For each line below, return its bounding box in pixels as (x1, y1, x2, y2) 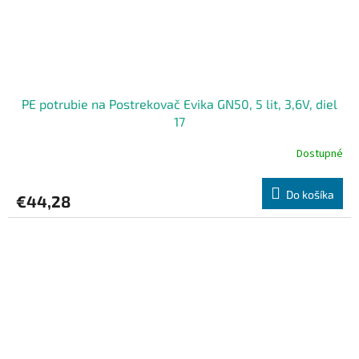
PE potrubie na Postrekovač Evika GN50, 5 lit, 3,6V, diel (22, 95, 337, 111)
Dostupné (296, 146, 343, 163)
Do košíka (286, 187, 334, 201)
